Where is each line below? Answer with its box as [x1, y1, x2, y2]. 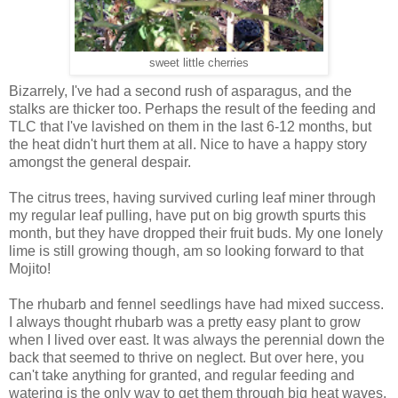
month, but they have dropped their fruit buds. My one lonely [9, 226, 383, 242]
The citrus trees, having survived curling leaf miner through [9, 190, 376, 206]
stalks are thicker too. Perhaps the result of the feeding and [9, 101, 376, 117]
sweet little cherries [149, 57, 249, 70]
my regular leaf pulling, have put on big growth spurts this [9, 208, 366, 224]
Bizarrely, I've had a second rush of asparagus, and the [9, 84, 352, 99]
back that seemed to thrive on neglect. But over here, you [9, 350, 364, 366]
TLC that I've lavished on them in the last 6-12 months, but [9, 119, 371, 135]
